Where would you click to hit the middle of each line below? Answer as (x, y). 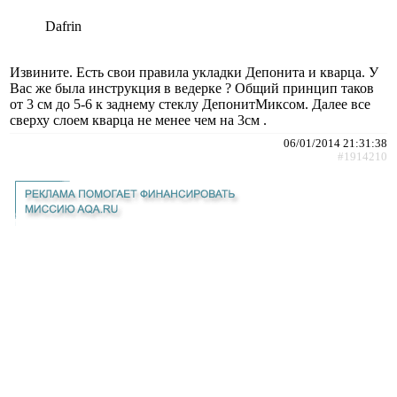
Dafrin (63, 26)
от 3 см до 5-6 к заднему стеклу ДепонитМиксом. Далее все (190, 104)
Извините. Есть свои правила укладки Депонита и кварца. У (194, 72)
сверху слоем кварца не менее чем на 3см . (138, 120)
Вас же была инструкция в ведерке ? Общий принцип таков (192, 88)
